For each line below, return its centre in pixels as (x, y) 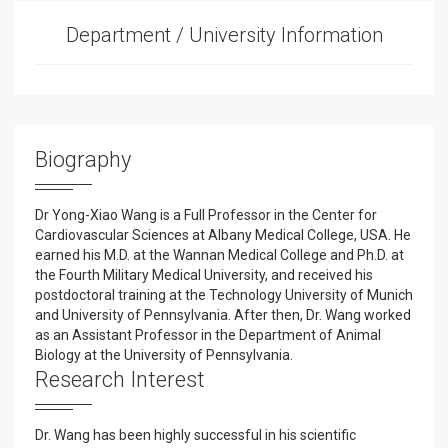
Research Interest (120, 379)
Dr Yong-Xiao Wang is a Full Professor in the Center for (206, 215)
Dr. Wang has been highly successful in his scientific (195, 435)
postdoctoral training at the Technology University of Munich (224, 295)
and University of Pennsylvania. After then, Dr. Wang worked (223, 315)
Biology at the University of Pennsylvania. (167, 355)
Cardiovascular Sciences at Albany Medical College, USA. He (223, 235)
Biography (83, 159)
